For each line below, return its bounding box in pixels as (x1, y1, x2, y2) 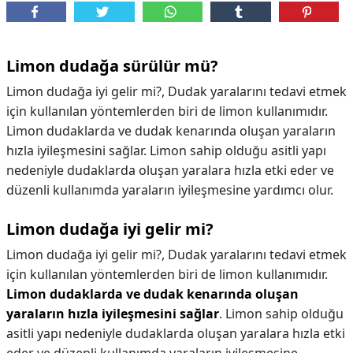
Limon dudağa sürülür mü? (6, 55, 218, 76)
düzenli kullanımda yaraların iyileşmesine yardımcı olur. (6, 181, 333, 199)
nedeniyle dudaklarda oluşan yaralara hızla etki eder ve (6, 162, 334, 179)
